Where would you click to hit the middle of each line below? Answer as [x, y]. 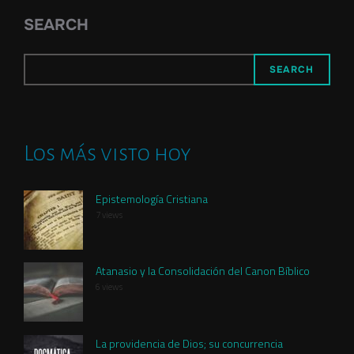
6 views [109, 287]
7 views [109, 214]
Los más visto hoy [107, 153]
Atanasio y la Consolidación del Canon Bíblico [203, 271]
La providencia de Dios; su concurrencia [189, 344]
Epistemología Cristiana [152, 198]
